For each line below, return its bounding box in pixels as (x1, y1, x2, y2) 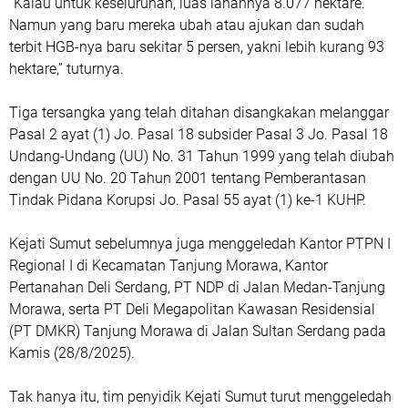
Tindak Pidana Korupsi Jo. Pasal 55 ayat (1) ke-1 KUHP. (9, 191, 366, 209)
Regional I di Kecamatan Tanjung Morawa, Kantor (9, 257, 328, 275)
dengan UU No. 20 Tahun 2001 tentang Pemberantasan (9, 169, 366, 188)
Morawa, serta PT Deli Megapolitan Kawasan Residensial (9, 301, 375, 319)
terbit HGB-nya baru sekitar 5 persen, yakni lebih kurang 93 (9, 38, 384, 56)
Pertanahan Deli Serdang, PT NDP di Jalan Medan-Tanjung (9, 279, 385, 297)
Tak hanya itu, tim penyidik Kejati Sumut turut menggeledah (9, 388, 392, 406)
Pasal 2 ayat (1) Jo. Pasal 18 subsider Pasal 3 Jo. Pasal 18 (9, 126, 388, 144)
